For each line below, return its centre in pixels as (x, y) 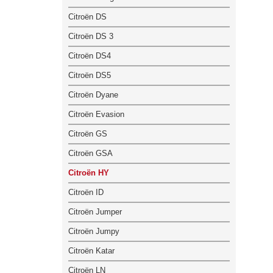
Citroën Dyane (93, 94)
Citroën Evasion (96, 114)
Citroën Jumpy (94, 231)
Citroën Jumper (95, 211)
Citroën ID (86, 192)
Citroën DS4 (90, 55)
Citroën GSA (90, 153)
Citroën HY (89, 172)
